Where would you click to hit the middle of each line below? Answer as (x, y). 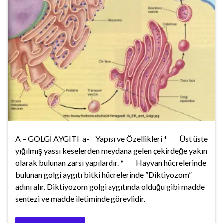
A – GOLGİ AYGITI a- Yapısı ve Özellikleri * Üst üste (111, 139)
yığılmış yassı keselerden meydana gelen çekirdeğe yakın (111, 151)
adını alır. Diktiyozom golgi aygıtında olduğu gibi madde (110, 187)
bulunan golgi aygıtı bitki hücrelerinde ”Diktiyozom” (104, 175)
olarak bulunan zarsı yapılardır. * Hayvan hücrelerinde (111, 163)
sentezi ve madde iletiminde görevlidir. (80, 199)
